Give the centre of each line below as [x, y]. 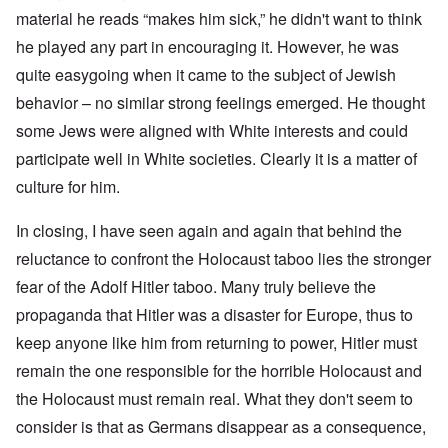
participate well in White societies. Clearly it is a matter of [216, 159]
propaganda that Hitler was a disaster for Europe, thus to [214, 315]
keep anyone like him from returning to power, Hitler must [216, 343]
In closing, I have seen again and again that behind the [209, 231]
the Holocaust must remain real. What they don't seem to [214, 399]
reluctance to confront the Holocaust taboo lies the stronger [223, 259]
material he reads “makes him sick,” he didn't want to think [219, 19]
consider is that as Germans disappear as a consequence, [221, 427]
